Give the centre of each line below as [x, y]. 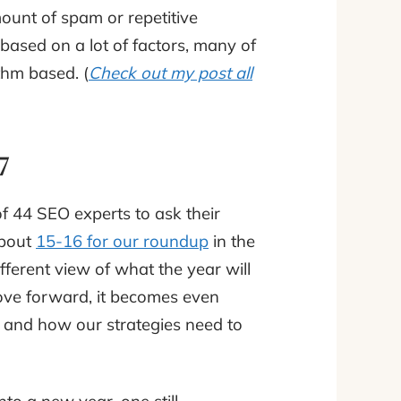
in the [232, 241]
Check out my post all [171, 73]
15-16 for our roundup [122, 241]
